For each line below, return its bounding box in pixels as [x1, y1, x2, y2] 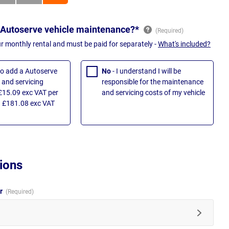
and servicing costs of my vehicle [102, 88, 205, 97]
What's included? [158, 40, 211, 49]
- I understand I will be [112, 67, 181, 76]
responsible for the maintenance [102, 78, 203, 86]
